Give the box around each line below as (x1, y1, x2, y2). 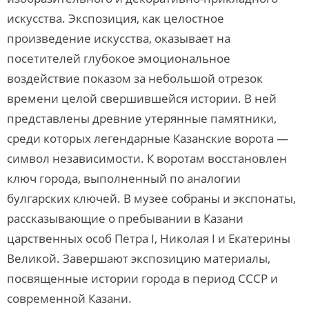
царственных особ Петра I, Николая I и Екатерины (7, 230, 290, 246)
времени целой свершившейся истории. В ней (7, 90, 277, 106)
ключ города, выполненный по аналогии (7, 170, 241, 186)
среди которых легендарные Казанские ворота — (7, 130, 288, 146)
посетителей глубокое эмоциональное (7, 50, 230, 66)
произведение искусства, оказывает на (7, 30, 230, 46)
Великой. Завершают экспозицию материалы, (7, 250, 270, 266)
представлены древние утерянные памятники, (7, 110, 277, 126)
